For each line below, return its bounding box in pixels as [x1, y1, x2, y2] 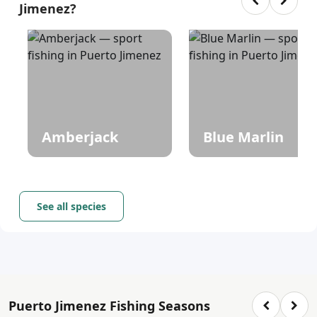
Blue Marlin [203, 127, 284, 146]
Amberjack [42, 127, 118, 146]
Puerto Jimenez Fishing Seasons [8, 296, 210, 314]
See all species [37, 200, 106, 213]
